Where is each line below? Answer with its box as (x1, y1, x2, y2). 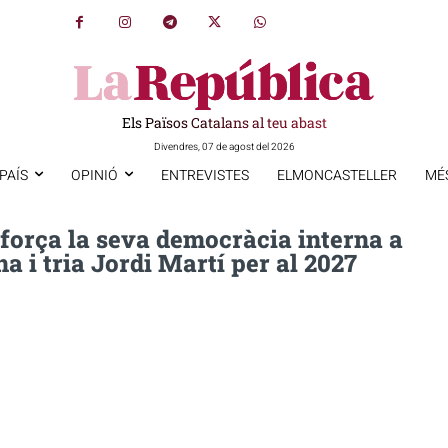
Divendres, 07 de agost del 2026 (153, 139, 295, 154)
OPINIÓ (70, 164, 118, 186)
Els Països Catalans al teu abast (121, 112, 327, 132)
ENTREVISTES (160, 164, 249, 186)
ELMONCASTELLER (276, 164, 397, 186)
